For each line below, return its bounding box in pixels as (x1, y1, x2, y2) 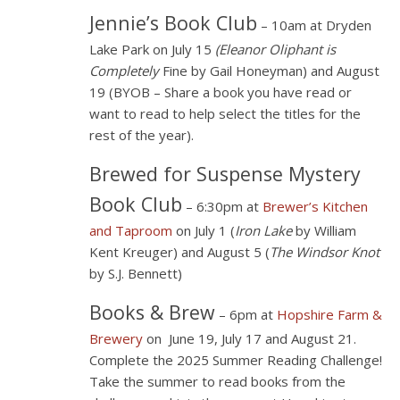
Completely (88, 62, 159, 80)
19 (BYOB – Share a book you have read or (88, 83, 352, 102)
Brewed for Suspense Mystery (88, 161, 361, 187)
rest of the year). (88, 126, 194, 145)
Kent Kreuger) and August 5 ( (88, 243, 270, 262)
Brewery (88, 329, 143, 348)
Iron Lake (234, 221, 292, 240)
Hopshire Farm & (276, 305, 382, 324)
